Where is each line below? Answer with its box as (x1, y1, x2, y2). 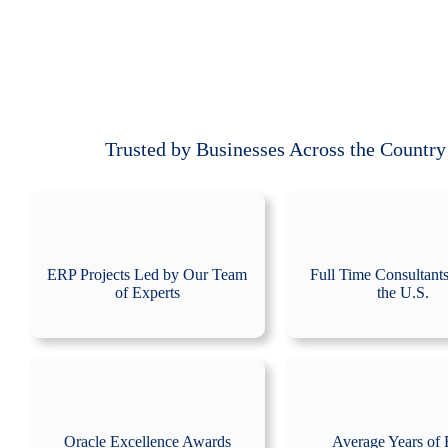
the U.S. (376, 284, 429, 302)
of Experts (114, 284, 180, 302)
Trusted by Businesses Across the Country (104, 138, 446, 161)
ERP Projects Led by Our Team (47, 266, 248, 284)
